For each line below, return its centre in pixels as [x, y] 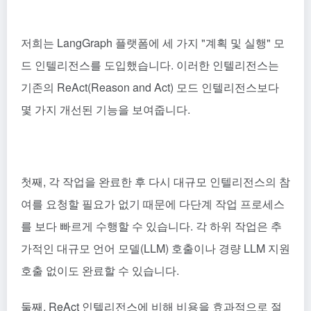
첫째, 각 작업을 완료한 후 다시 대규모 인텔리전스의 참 [155, 181]
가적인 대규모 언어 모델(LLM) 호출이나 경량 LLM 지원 [155, 248]
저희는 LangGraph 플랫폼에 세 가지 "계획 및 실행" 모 [153, 42]
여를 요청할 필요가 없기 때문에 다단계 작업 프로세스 [153, 203]
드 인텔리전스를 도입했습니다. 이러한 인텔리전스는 [150, 65]
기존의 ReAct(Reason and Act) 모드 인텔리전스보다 [150, 87]
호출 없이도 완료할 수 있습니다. [100, 270]
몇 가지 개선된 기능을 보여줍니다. [106, 109]
